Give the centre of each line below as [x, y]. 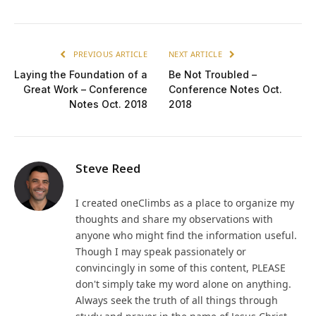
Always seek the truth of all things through [177, 300]
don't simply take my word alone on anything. [183, 284]
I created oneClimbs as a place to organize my [185, 203]
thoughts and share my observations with [174, 219]
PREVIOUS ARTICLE [109, 54]
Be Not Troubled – [213, 75]
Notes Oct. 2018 [108, 104]
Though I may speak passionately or [161, 252]
